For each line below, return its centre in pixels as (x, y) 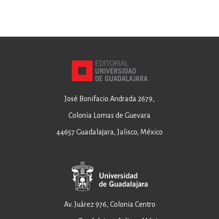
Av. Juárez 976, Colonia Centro (109, 204)
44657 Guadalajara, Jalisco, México (109, 132)
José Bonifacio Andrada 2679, (109, 99)
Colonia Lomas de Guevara (109, 115)
